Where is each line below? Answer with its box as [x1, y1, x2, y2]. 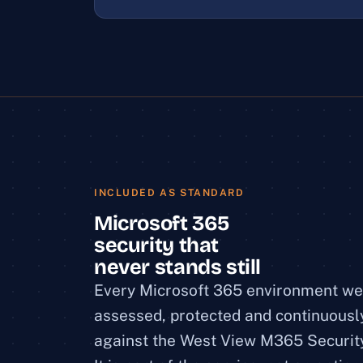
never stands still [94, 254, 262, 280]
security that [94, 233, 220, 258]
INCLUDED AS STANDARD [94, 186, 245, 199]
